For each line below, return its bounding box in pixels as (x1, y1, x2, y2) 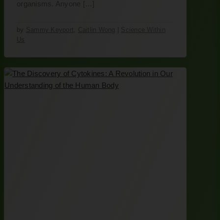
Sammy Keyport (26, 26, 74, 33)
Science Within (121, 26, 165, 33)
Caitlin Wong (78, 26, 115, 33)
